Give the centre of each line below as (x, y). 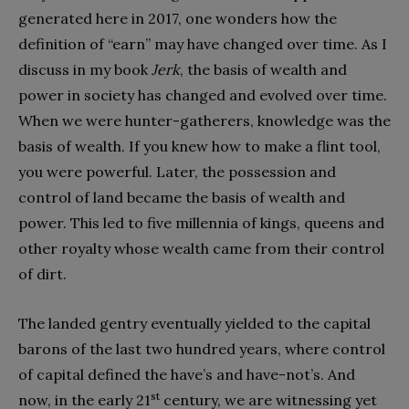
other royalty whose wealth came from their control (201, 249)
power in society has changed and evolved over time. (203, 95)
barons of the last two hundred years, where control (202, 349)
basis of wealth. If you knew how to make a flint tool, (199, 147)
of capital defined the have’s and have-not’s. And (187, 375)
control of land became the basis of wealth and (182, 198)
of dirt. (42, 274)
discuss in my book (85, 70)
